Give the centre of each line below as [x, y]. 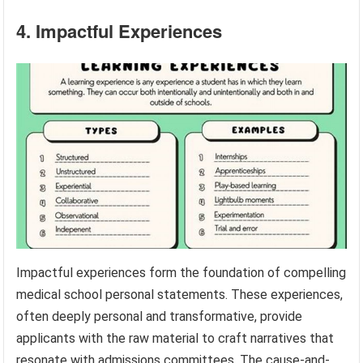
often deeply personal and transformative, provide [160, 316]
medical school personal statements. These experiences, [180, 294]
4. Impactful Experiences [120, 30]
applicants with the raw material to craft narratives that [175, 338]
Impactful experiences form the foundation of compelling [181, 272]
